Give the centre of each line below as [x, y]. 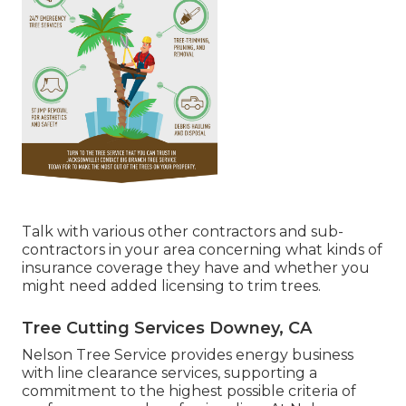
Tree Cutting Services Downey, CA [167, 328]
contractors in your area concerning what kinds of [202, 249]
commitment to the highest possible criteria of [189, 391]
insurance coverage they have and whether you [196, 267]
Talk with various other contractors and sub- [183, 231]
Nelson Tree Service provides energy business [188, 354]
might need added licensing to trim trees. [171, 285]
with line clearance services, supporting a [169, 372]
